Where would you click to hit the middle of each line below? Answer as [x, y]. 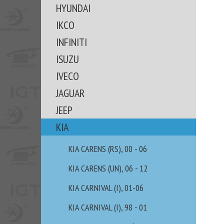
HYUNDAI [73, 8]
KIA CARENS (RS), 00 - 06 [108, 149]
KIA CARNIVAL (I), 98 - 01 [108, 207]
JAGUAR [70, 93]
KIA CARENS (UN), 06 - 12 [108, 168]
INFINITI [71, 42]
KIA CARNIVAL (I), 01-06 [106, 188]
